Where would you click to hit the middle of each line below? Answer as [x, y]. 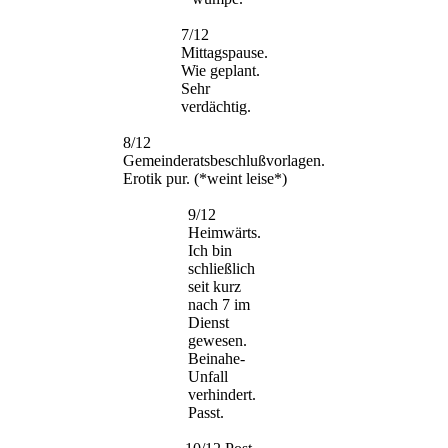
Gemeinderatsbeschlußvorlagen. [224, 160]
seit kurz [214, 286]
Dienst [208, 322]
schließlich [221, 268]
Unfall [207, 376]
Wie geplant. [220, 70]
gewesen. [217, 340]
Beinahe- [216, 358]
